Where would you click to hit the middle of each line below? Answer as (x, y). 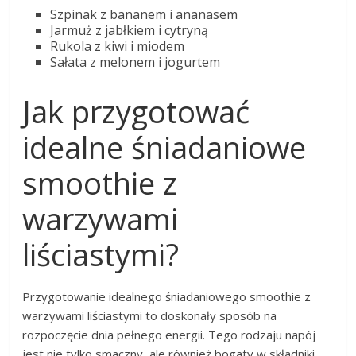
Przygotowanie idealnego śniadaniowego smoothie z (167, 297)
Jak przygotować (136, 112)
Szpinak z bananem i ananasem (144, 15)
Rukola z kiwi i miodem (118, 46)
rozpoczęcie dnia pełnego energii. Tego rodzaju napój (169, 335)
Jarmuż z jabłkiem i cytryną (130, 31)
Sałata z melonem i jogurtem (135, 62)
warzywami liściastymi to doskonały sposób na (150, 316)
